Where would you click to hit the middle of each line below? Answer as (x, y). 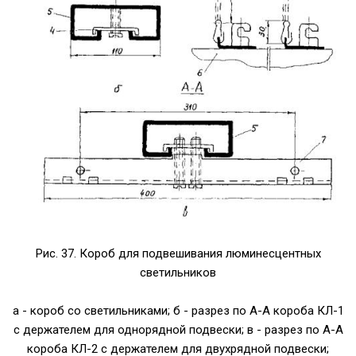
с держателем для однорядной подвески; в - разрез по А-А (178, 329)
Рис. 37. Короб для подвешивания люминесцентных (178, 253)
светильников (178, 272)
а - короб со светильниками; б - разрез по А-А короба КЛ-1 (178, 310)
